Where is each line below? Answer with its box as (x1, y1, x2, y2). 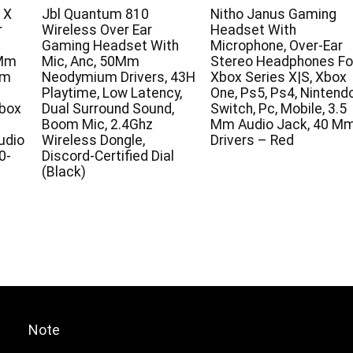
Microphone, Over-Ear (210, 37, 343, 54)
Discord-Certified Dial (41, 147, 174, 164)
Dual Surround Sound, (41, 100, 174, 117)
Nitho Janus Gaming (210, 6, 336, 22)
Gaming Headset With (41, 37, 179, 54)
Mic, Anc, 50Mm (41, 53, 139, 69)
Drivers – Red (210, 132, 294, 148)
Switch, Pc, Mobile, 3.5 (210, 100, 347, 117)
